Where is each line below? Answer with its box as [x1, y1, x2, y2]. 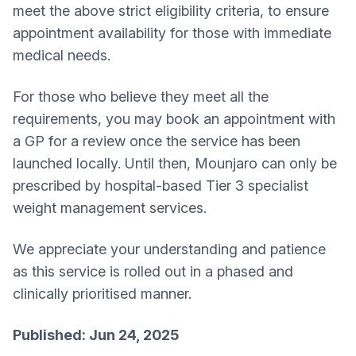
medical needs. [13, 47, 110, 64]
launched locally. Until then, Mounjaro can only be [13, 155, 337, 172]
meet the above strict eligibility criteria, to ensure [13, 2, 329, 19]
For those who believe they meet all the [13, 88, 269, 105]
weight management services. [13, 199, 207, 216]
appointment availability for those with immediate [13, 25, 331, 41]
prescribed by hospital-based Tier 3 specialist [13, 177, 308, 194]
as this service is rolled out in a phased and [13, 263, 293, 280]
